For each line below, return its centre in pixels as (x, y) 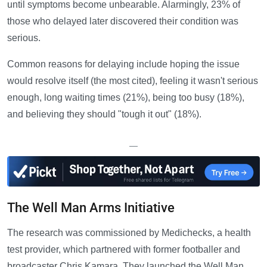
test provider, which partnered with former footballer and (124, 250)
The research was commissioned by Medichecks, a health (129, 233)
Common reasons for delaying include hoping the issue (123, 64)
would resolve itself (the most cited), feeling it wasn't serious (133, 81)
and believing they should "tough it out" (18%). (104, 114)
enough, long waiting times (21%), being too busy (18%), (126, 98)
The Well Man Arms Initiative (91, 208)
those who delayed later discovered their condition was (123, 21)
